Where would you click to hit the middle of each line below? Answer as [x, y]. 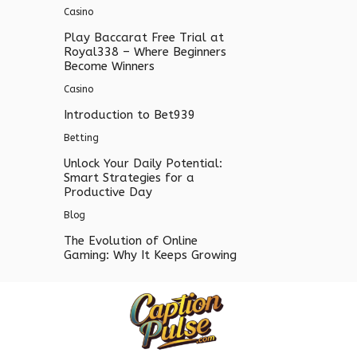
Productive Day [108, 192]
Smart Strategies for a [129, 177]
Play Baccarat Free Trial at [144, 37]
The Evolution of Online [131, 240]
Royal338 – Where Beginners [145, 51]
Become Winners [109, 66]
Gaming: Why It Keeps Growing [150, 255]
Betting [81, 137]
